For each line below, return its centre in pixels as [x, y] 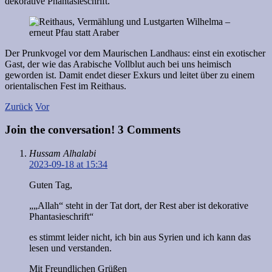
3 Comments [149, 130]
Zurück [19, 106]
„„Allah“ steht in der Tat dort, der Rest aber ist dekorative [139, 205]
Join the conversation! [61, 130]
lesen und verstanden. [70, 248]
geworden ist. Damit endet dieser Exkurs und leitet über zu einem [130, 75]
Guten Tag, [51, 185]
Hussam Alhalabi [63, 153]
